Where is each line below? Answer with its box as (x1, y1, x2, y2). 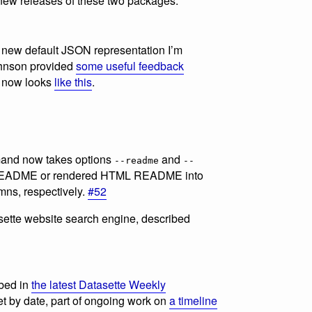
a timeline (169, 292, 217, 309)
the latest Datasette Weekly (31, 276, 166, 292)
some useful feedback (76, 58, 184, 75)
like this (54, 74, 92, 91)
